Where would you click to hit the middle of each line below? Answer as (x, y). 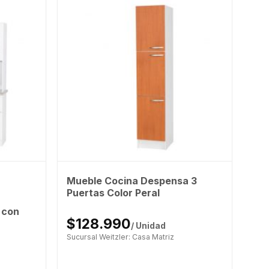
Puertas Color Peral (113, 192)
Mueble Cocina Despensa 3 (131, 180)
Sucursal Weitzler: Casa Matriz (120, 237)
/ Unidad (148, 225)
